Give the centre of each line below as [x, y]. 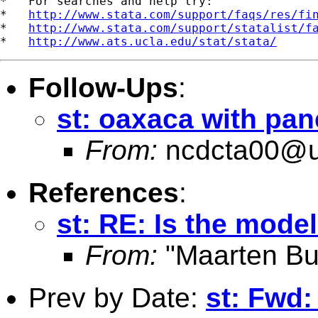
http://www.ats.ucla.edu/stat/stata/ [153, 41]
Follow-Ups [103, 87]
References [104, 192]
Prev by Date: [117, 297]
